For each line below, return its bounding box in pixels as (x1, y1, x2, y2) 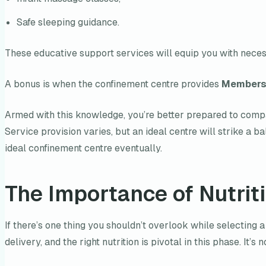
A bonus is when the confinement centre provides (5, 78, 221, 91)
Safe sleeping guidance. (17, 16, 119, 29)
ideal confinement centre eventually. (5, 142, 162, 155)
